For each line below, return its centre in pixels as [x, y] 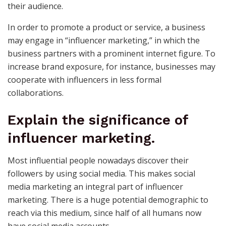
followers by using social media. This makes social [101, 174]
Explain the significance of [98, 120]
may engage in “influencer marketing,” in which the [104, 40]
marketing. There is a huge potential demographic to [108, 200]
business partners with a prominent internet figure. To [111, 53]
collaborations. [36, 93]
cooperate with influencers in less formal [84, 79]
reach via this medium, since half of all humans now [104, 213]
